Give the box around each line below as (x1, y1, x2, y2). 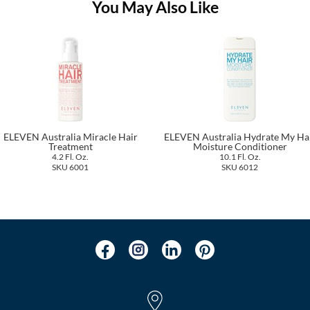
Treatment (48, 140, 93, 152)
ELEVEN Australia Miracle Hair (3, 130, 138, 143)
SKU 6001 (52, 161, 89, 172)
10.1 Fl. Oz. (219, 151, 261, 161)
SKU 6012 (221, 161, 258, 172)
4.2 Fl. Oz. (52, 151, 89, 161)
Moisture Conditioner (192, 140, 287, 152)
